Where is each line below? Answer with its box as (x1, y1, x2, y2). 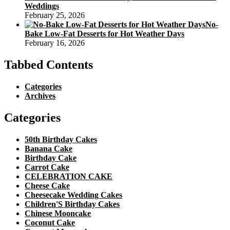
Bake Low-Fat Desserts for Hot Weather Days (25, 29, 184, 38)
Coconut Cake (25, 218, 75, 227)
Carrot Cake (25, 162, 69, 171)
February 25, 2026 (25, 10, 85, 20)
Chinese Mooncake (25, 208, 91, 218)
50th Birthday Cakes (25, 135, 97, 144)
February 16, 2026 (25, 38, 85, 47)
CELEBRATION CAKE (25, 171, 112, 181)
